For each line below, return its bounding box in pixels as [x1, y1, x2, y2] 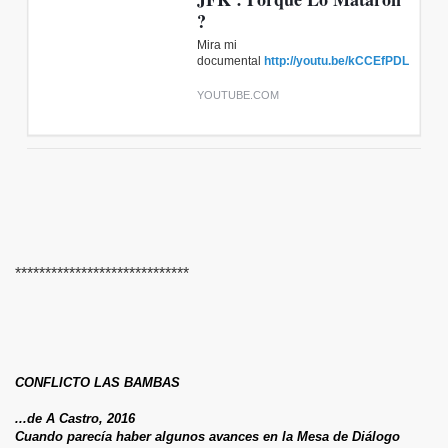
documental [197, 53, 264, 68]
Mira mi [197, 37, 237, 52]
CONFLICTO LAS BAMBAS [15, 374, 180, 390]
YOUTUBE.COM [197, 88, 279, 101]
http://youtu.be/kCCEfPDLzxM [264, 53, 432, 68]
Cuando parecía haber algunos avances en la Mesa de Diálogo [15, 428, 400, 444]
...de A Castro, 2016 [15, 410, 139, 426]
